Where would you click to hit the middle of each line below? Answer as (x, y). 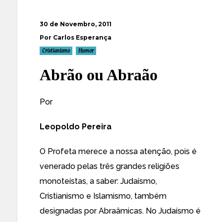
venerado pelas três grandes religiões (110, 166)
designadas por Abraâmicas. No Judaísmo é (120, 211)
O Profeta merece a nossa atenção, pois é (118, 151)
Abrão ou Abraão (99, 75)
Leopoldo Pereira (76, 127)
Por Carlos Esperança (76, 37)
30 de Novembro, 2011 (76, 24)
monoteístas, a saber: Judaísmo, (98, 181)
